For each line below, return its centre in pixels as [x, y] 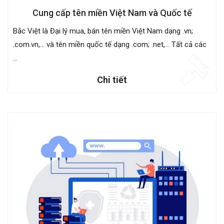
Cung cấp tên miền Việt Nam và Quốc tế [112, 12]
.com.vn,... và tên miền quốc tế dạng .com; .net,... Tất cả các [110, 44]
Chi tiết [112, 79]
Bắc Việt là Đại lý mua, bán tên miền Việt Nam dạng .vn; [103, 31]
